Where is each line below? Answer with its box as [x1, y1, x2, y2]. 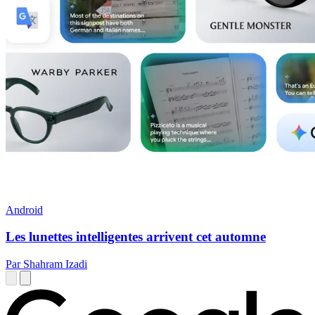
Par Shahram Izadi [6, 258, 87, 270]
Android [6, 203, 43, 216]
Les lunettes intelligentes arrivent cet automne [6, 229, 266, 245]
